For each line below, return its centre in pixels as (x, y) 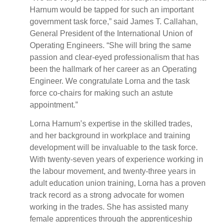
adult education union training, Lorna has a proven (118, 183)
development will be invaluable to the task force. (114, 148)
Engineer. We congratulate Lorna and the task (110, 81)
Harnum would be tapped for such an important (112, 9)
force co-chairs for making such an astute (101, 93)
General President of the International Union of (111, 33)
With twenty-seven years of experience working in (116, 160)
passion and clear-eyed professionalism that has (114, 57)
